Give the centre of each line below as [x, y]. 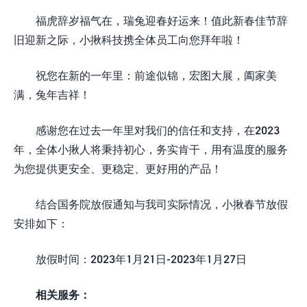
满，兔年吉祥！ [52, 94]
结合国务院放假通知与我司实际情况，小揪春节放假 [162, 204]
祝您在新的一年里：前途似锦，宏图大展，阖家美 [156, 75]
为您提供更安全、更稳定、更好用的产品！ [118, 168]
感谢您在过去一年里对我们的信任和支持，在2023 [158, 130]
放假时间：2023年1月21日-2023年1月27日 [141, 258]
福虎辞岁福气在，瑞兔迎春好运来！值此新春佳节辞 [162, 20]
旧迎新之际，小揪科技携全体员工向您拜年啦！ [129, 39]
